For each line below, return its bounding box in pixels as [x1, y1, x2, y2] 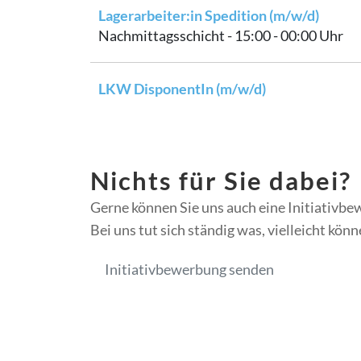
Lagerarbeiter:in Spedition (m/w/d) [98, 6, 319, 24]
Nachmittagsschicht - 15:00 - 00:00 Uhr [98, 26, 343, 44]
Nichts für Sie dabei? [90, 164, 351, 196]
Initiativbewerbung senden [105, 259, 274, 278]
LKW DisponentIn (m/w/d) [98, 79, 266, 98]
